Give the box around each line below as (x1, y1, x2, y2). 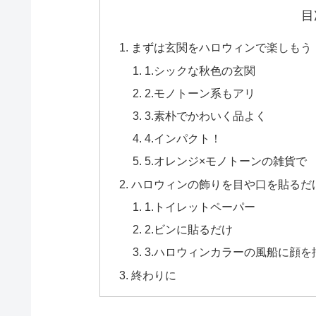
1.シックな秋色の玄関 (145, 63, 256, 77)
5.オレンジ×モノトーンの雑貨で (145, 154, 308, 168)
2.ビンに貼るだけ (145, 223, 233, 236)
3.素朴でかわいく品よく (145, 109, 267, 122)
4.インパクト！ (145, 132, 222, 145)
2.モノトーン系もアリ (145, 86, 256, 99)
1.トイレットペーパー (145, 200, 256, 213)
